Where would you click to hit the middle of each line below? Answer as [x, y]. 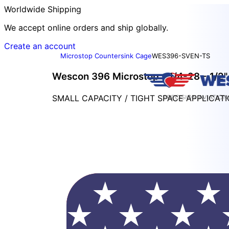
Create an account [40, 46]
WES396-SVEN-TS [181, 56]
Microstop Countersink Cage [106, 56]
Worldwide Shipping [43, 9]
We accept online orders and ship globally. [86, 28]
